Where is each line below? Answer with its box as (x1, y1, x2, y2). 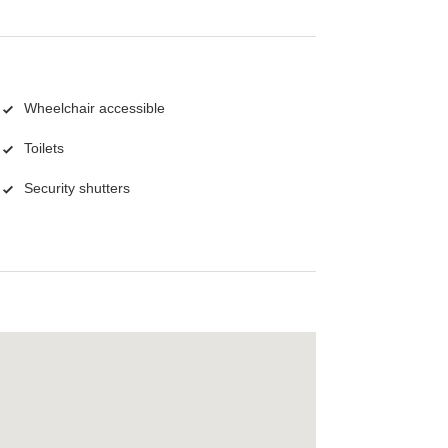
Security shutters (24, 180, 130, 197)
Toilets (24, 140, 64, 157)
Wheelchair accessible (24, 100, 165, 117)
